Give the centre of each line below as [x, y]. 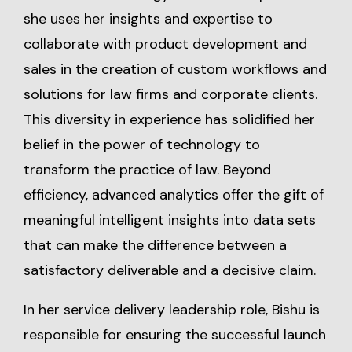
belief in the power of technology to [142, 145]
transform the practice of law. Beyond [147, 170]
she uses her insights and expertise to [148, 19]
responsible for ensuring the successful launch [175, 335]
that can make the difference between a [155, 245]
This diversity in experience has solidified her [169, 119]
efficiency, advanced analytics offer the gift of [174, 195]
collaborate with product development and [165, 44]
